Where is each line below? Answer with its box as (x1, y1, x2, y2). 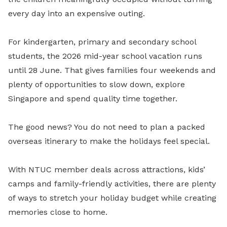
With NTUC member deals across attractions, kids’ (8, 165, 205, 175)
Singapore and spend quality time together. (8, 94, 177, 104)
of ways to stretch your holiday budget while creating (8, 193, 216, 203)
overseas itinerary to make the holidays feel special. (8, 136, 210, 146)
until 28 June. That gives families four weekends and (8, 65, 216, 75)
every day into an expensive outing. (8, 9, 145, 19)
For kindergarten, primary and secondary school (8, 37, 196, 47)
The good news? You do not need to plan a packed (8, 122, 205, 132)
